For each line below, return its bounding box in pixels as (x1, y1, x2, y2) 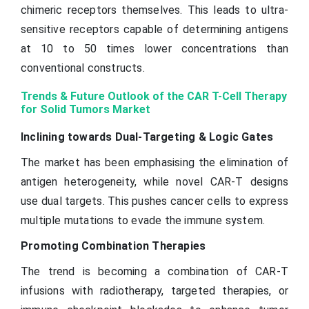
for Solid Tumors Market (21, 102, 150, 116)
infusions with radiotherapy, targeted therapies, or (21, 283, 288, 297)
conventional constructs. (21, 61, 145, 74)
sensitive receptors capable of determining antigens (21, 22, 288, 36)
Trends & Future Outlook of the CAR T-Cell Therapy (21, 89, 287, 103)
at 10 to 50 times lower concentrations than (21, 41, 288, 55)
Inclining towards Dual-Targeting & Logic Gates (21, 130, 274, 143)
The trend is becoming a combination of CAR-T (21, 264, 288, 278)
